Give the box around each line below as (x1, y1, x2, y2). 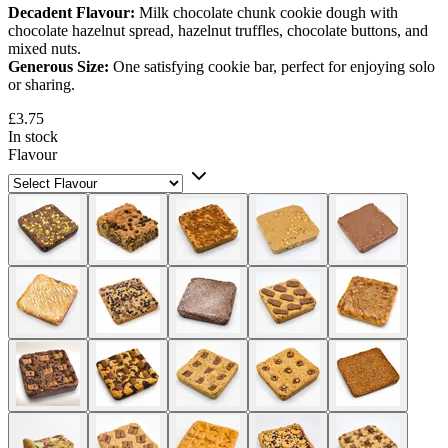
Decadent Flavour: (8, 3, 135, 21)
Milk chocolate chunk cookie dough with (135, 3, 398, 21)
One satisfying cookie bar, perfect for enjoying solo (109, 57, 435, 75)
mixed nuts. (8, 39, 81, 57)
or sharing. (8, 75, 75, 93)
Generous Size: (8, 57, 109, 75)
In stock (8, 127, 58, 145)
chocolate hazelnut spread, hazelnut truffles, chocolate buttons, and (8, 21, 428, 39)
